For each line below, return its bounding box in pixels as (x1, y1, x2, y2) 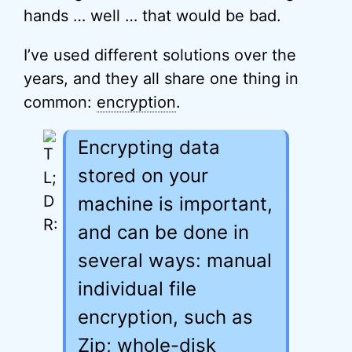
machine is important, (78, 192, 273, 215)
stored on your (78, 164, 208, 187)
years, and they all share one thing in (24, 69, 299, 88)
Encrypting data (78, 136, 220, 159)
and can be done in (78, 221, 249, 244)
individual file (78, 277, 196, 300)
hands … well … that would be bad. (24, 6, 281, 25)
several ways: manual (78, 249, 272, 272)
